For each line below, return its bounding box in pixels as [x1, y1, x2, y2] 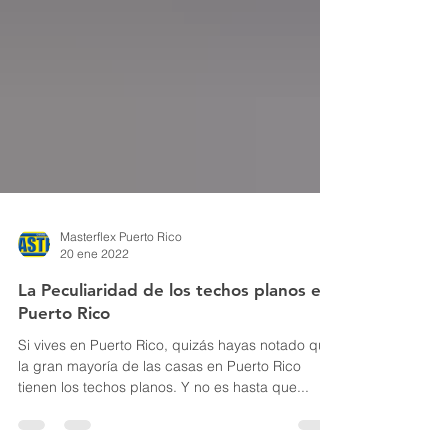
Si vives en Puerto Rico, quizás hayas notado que [18, 376, 334, 394]
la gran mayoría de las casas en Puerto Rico [18, 397, 301, 415]
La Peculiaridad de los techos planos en [18, 320, 331, 340]
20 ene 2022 [60, 286, 129, 301]
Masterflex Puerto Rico [60, 269, 182, 284]
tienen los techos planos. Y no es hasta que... [181, 418, 309, 436]
